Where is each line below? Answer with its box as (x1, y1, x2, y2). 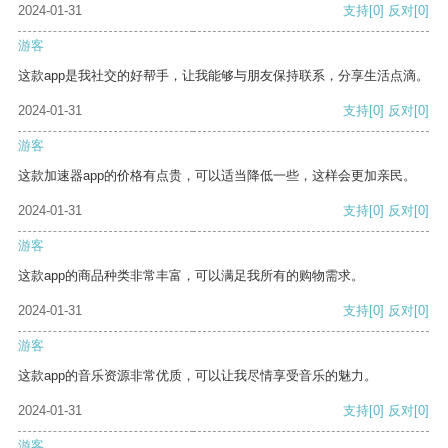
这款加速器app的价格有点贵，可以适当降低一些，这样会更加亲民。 (18, 168, 416, 184)
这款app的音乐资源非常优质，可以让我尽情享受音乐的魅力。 (18, 368, 377, 384)
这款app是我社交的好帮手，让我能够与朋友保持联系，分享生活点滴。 (18, 68, 429, 84)
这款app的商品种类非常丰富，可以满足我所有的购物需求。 (18, 268, 364, 284)
